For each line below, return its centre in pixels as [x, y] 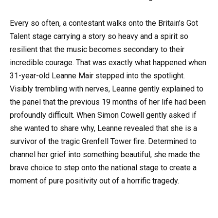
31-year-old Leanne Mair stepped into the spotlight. [97, 76]
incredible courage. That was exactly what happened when [108, 63]
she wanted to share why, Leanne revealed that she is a [103, 128]
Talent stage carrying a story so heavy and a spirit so [99, 36]
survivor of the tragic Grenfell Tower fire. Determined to [103, 142]
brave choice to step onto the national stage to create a [103, 168]
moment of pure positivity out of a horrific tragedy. [94, 181]
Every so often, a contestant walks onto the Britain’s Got [104, 23]
